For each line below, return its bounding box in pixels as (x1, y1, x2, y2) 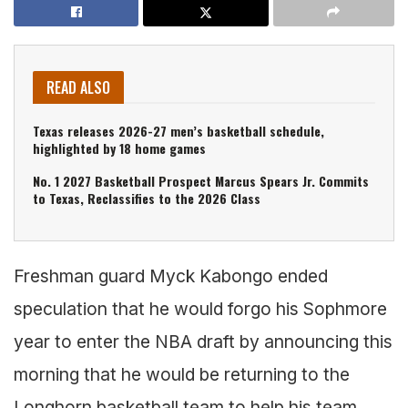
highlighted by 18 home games (33, 138, 206, 158)
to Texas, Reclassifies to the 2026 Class (33, 188, 260, 208)
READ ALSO (46, 76, 110, 98)
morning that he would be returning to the (14, 362, 350, 385)
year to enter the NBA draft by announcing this (14, 330, 393, 352)
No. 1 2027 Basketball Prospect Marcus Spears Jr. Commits (33, 170, 369, 190)
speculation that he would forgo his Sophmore (14, 297, 387, 320)
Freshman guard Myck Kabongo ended (14, 264, 328, 287)
